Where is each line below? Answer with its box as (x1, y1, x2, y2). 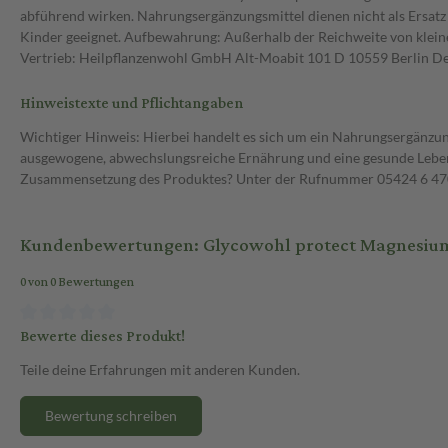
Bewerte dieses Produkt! (20, 321, 185, 351)
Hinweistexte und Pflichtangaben (20, 89, 243, 119)
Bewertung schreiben (45, 406, 177, 424)
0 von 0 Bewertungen (20, 271, 134, 295)
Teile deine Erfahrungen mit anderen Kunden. (20, 360, 300, 378)
